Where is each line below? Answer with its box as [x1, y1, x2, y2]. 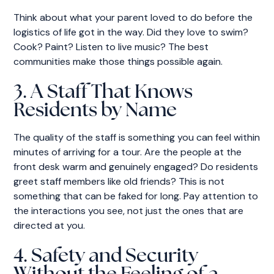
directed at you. [13, 218, 86, 232]
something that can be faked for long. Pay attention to [13, 189, 259, 202]
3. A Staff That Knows [13, 83, 193, 103]
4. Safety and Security [13, 246, 199, 267]
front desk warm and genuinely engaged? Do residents [13, 160, 259, 173]
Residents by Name [13, 101, 177, 121]
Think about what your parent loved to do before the [13, 10, 253, 24]
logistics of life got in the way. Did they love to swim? [13, 25, 249, 39]
